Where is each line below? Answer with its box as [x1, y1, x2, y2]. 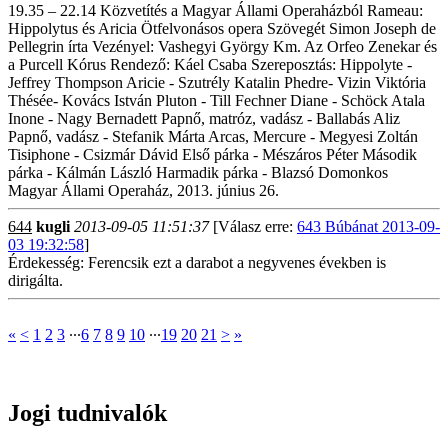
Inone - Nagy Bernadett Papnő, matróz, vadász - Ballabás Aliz [8, 110, 400, 127]
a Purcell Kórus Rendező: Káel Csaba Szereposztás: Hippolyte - [8, 56, 412, 73]
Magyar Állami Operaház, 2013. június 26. [8, 182, 279, 199]
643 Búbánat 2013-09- [297, 218, 440, 235]
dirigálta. [8, 272, 63, 289]
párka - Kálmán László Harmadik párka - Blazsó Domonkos [8, 164, 388, 181]
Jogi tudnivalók [8, 399, 167, 426]
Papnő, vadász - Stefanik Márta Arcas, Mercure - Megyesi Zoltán [8, 128, 418, 145]
